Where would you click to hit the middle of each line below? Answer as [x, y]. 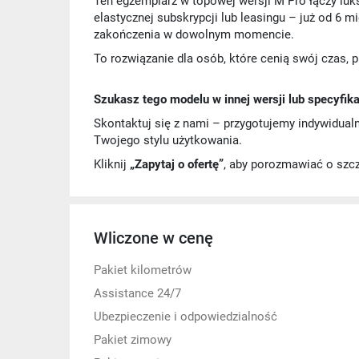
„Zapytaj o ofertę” [177, 164]
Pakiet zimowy [133, 340]
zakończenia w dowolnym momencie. [194, 34]
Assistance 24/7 [137, 293]
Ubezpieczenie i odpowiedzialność [186, 317]
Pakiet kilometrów [143, 270]
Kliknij [112, 164]
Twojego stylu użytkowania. [168, 140]
